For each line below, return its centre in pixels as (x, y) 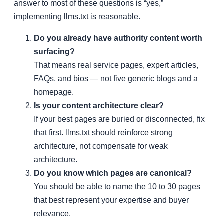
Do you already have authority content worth (118, 38)
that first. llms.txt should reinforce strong (103, 132)
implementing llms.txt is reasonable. (77, 16)
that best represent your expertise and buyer (111, 200)
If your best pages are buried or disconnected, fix (119, 119)
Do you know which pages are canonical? (113, 173)
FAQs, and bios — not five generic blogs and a (116, 78)
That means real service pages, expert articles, (116, 65)
